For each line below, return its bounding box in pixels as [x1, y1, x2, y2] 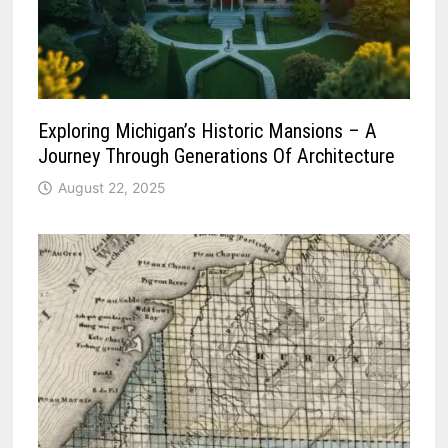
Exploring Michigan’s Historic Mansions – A [38, 119, 378, 144]
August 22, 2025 [58, 179, 167, 197]
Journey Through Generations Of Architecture [38, 144, 396, 169]
